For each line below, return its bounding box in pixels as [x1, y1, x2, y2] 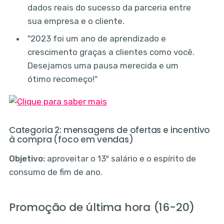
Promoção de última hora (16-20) [8, 199, 195, 215]
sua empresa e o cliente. [27, 15, 125, 26]
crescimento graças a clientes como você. [27, 47, 195, 57]
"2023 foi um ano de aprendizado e [27, 33, 166, 44]
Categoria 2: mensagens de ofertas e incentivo [8, 123, 210, 136]
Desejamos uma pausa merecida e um [27, 60, 179, 71]
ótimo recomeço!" [27, 74, 98, 84]
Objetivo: [8, 153, 45, 163]
